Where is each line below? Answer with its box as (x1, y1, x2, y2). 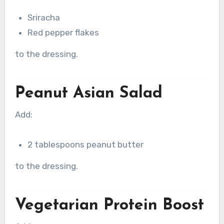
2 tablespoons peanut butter (27, 139, 144, 150)
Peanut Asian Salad (14, 85, 162, 101)
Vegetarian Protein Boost (14, 197, 204, 213)
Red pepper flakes (27, 27, 99, 38)
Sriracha (27, 12, 60, 23)
